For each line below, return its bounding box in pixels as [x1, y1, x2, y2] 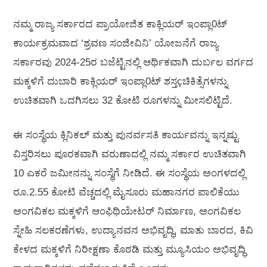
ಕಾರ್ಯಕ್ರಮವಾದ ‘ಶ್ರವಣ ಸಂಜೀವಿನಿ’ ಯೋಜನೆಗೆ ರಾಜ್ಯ [13, 38, 218, 49]
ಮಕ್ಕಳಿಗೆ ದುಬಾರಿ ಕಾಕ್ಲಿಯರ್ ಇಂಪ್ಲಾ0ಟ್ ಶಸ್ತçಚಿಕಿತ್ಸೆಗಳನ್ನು [13, 76, 228, 88]
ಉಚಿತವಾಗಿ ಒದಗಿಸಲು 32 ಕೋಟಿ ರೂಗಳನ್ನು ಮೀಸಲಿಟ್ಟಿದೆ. [13, 95, 232, 107]
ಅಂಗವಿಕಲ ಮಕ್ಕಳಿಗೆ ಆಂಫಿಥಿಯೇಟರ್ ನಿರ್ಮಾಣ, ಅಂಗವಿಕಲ [13, 205, 241, 217]
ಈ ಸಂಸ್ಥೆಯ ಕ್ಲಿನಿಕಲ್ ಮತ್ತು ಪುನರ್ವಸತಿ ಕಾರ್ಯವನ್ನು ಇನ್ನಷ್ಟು [13, 129, 238, 141]
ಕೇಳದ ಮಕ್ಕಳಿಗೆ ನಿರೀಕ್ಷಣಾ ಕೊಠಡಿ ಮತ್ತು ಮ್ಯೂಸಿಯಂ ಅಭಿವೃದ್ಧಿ [13, 243, 246, 255]
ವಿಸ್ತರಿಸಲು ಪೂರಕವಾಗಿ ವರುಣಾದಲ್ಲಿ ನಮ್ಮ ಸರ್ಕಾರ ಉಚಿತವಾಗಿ [13, 148, 246, 160]
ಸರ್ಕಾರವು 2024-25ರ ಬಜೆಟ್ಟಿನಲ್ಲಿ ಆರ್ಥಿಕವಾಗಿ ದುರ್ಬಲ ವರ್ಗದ [13, 57, 253, 69]
